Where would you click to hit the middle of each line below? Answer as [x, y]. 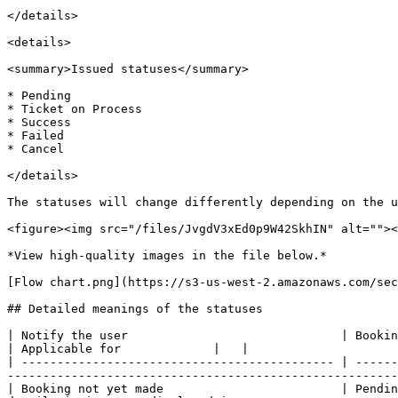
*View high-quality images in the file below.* [167, 255]
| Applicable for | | [128, 349]
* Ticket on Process [75, 109]
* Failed [36, 135]
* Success [39, 122]
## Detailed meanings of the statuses [135, 309]
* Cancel [36, 149]
